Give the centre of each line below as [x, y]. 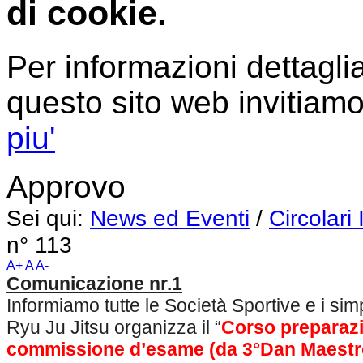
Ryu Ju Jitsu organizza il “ [114, 328]
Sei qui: [48, 218]
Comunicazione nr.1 [94, 284]
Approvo [66, 187]
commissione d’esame [105, 350]
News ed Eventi [170, 218]
